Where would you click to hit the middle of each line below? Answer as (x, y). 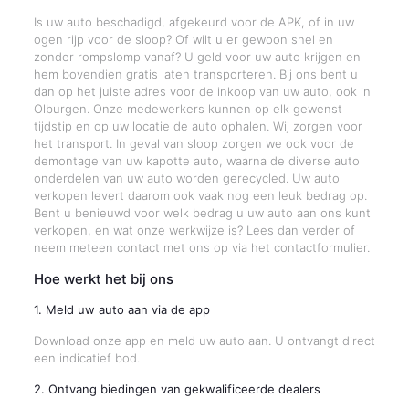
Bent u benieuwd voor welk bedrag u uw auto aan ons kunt (202, 213)
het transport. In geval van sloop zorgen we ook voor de (194, 143)
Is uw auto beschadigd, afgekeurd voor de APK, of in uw (194, 22)
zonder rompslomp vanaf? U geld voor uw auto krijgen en (197, 57)
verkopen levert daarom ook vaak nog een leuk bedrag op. (200, 195)
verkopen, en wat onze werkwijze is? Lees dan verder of (194, 230)
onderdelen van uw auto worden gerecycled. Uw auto (186, 178)
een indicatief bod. (86, 358)
